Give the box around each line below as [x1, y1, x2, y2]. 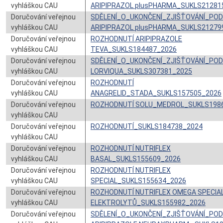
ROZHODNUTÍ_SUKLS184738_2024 [91, 122, 203, 130]
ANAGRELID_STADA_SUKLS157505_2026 [91, 89, 222, 97]
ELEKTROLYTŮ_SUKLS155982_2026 [91, 199, 206, 207]
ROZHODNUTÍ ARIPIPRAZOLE [91, 35, 182, 43]
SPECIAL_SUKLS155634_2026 [91, 177, 186, 185]
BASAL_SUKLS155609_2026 [91, 155, 181, 163]
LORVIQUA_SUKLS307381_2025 [91, 67, 192, 75]
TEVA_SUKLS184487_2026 [91, 45, 177, 53]
